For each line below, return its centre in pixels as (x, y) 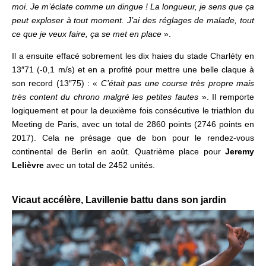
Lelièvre (28, 165)
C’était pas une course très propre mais (178, 83)
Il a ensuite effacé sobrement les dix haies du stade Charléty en (133, 56)
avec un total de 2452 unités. (101, 165)
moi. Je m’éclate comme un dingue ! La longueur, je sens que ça (133, 6)
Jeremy (237, 151)
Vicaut (27, 199)
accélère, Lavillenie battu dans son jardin (134, 199)
